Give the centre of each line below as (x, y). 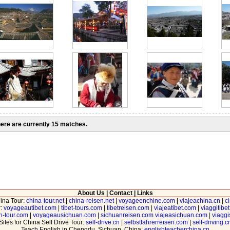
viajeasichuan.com (181, 215)
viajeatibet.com (175, 208)
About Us (91, 193)
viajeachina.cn (200, 201)
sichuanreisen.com (127, 215)
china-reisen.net (91, 201)
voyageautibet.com (30, 208)
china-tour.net (45, 201)
